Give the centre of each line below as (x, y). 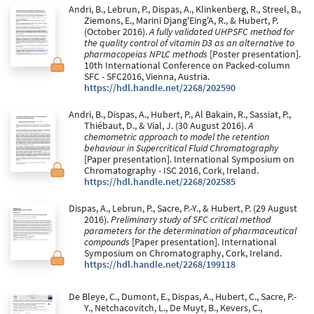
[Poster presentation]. (254, 55)
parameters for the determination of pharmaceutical (190, 231)
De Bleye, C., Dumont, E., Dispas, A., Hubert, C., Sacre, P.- (182, 297)
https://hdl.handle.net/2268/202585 (160, 182)
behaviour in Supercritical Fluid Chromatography (181, 149)
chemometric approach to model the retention (177, 137)
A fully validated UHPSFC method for (222, 32)
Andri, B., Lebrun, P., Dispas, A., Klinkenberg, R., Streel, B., (184, 10)
